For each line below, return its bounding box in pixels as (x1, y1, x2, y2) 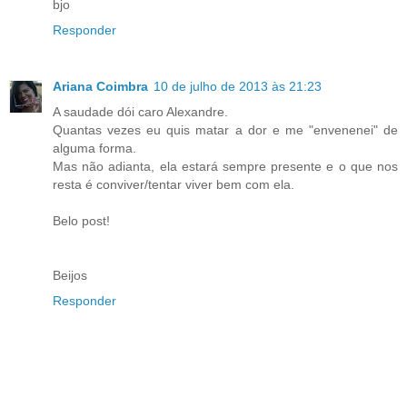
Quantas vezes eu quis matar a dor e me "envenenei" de (53, 122, 398, 137)
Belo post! (53, 213, 110, 228)
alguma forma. (53, 140, 136, 155)
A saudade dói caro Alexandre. (53, 104, 228, 119)
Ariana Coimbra (53, 78, 148, 94)
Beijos (53, 267, 87, 283)
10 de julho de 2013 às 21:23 (154, 78, 322, 94)
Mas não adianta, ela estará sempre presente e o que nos (53, 158, 398, 174)
